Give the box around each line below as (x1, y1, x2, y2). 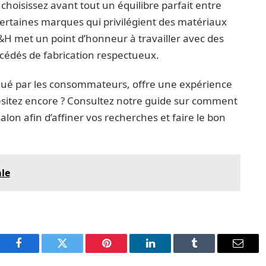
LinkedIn (149, 246, 189, 258)
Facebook (17, 246, 59, 258)
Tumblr (193, 246, 225, 258)
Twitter (61, 246, 93, 258)
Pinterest (105, 246, 143, 258)
